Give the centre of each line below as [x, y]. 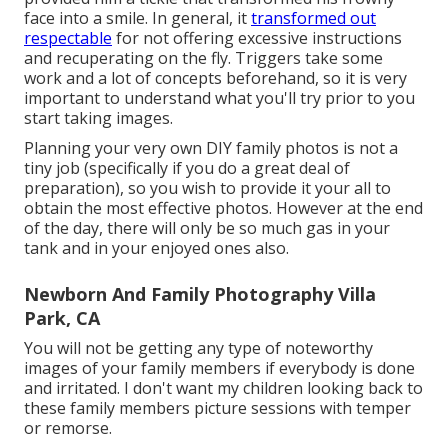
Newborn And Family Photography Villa [200, 293]
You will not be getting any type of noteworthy [198, 347]
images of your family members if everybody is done [219, 367]
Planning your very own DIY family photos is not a [211, 147]
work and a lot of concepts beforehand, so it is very [215, 77]
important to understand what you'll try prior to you [219, 97]
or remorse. [68, 427]
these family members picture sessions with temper [217, 407]
